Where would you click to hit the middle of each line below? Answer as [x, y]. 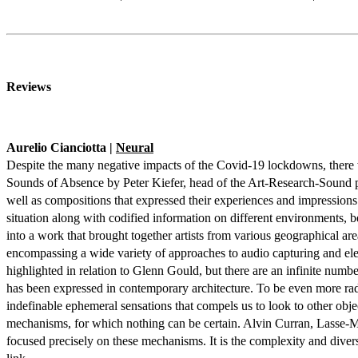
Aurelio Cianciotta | [61, 147]
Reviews [29, 87]
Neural [135, 147]
